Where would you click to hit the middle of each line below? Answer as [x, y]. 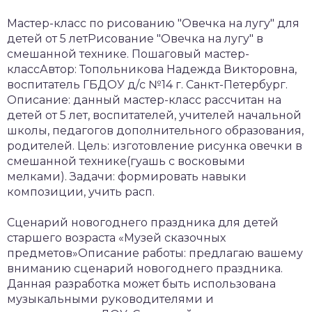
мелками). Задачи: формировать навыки [127, 176]
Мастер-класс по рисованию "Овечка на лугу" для [153, 23]
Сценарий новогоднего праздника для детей [143, 222]
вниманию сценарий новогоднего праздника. [145, 268]
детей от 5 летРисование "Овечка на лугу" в [135, 38]
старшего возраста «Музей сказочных [116, 237]
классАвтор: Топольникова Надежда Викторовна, [152, 69]
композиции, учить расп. [81, 192]
